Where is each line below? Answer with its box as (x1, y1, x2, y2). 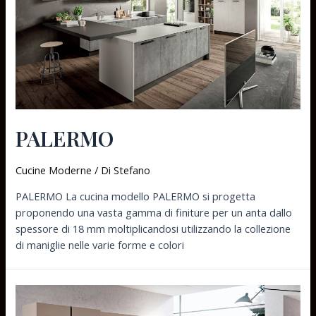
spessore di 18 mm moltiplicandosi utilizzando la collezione (16, 221, 291, 236)
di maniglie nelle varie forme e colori (16, 237, 185, 252)
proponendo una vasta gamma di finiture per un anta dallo (16, 205, 293, 219)
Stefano (114, 163, 151, 178)
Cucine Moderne (16, 163, 92, 178)
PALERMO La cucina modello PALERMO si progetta (16, 188, 256, 203)
